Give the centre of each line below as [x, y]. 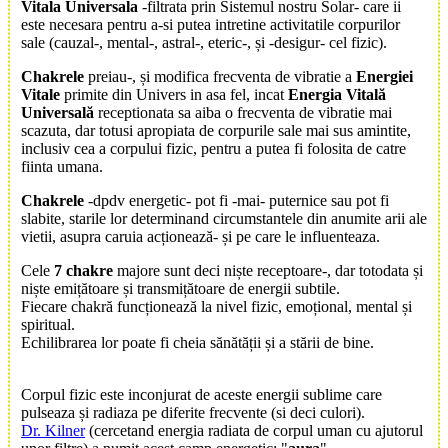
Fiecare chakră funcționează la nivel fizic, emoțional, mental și [216, 306]
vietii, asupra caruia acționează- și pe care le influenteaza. [200, 236]
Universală [57, 112]
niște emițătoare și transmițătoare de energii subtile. [180, 288]
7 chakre [83, 270]
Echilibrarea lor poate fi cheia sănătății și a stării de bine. [197, 342]
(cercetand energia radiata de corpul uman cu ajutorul [254, 430]
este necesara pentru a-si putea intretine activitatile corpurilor [210, 24]
